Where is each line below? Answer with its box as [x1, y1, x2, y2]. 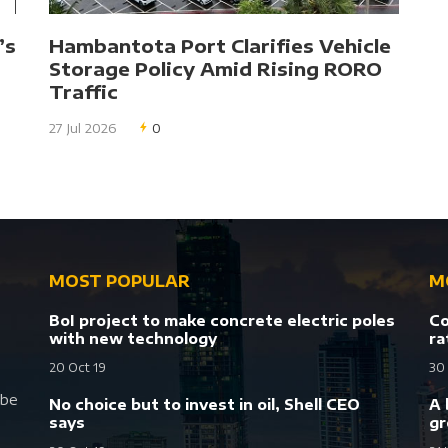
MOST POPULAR [49, 270, 190, 290]
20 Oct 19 [49, 359, 106, 375]
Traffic [49, 79, 118, 103]
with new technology [49, 329, 217, 347]
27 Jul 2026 [49, 119, 116, 136]
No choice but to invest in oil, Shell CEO [49, 395, 360, 413]
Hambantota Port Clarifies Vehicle [49, 33, 391, 57]
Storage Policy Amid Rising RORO [49, 56, 382, 80]
